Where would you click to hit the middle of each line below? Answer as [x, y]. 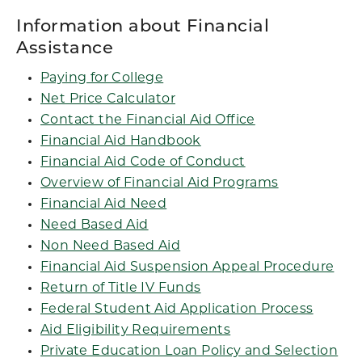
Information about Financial [143, 27]
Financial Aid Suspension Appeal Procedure [187, 267]
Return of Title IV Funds [121, 288]
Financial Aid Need [104, 204]
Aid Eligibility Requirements [136, 330]
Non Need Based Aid [111, 246]
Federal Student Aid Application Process [177, 309]
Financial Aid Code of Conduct [143, 162]
